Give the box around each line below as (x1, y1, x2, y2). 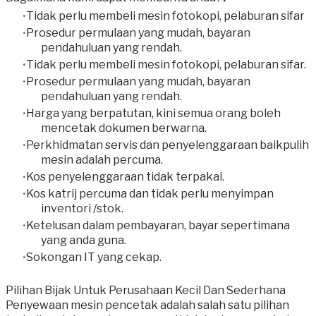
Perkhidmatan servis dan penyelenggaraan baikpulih (26, 138, 309, 152)
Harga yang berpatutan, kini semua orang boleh (26, 107, 281, 121)
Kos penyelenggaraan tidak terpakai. (26, 170, 224, 184)
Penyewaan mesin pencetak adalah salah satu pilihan (6, 298, 289, 312)
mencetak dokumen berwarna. (41, 121, 207, 135)
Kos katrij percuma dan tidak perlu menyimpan (26, 187, 274, 201)
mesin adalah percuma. (41, 153, 163, 167)
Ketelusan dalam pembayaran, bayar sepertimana (26, 219, 290, 233)
